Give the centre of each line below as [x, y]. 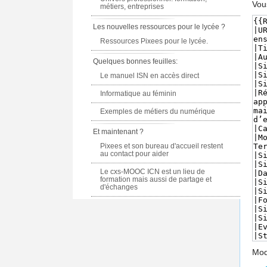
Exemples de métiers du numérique [158, 111]
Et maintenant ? [119, 132]
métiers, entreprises [132, 7]
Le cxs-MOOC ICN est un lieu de [153, 172]
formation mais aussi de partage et [156, 179]
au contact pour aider [135, 154]
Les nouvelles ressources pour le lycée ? [159, 27]
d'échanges [119, 187]
